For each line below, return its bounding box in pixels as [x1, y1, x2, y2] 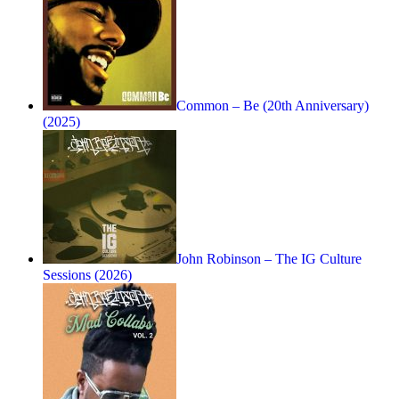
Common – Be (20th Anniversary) [176, 98, 369, 114]
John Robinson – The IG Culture [176, 251, 362, 267]
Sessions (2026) [43, 267, 132, 283]
